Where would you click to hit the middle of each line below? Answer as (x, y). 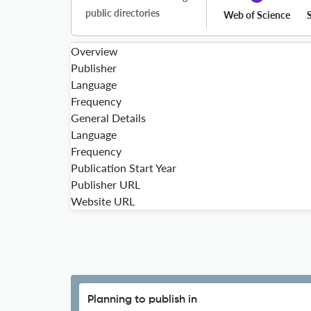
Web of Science (257, 15)
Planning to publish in (142, 300)
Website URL (103, 201)
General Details (108, 118)
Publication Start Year (124, 168)
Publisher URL (106, 184)
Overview (94, 51)
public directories (123, 13)
